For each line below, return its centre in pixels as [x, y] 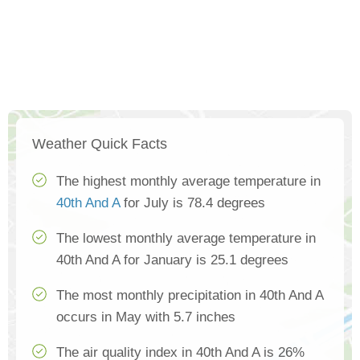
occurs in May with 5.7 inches [146, 317]
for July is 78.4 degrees [192, 203]
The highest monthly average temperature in [188, 181]
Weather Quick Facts [100, 144]
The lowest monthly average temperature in [186, 238]
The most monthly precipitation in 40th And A [190, 295]
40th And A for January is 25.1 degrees [172, 260]
